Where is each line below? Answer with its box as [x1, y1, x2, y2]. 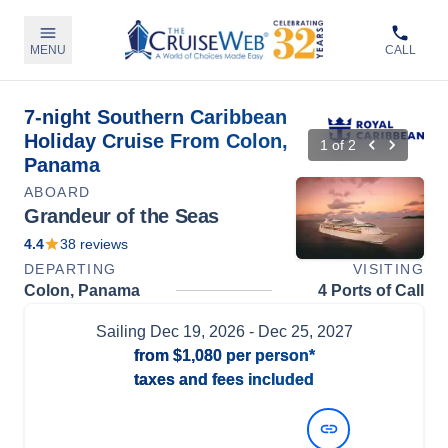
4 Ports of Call [318, 281, 424, 299]
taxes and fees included [134, 370, 314, 388]
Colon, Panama [24, 281, 140, 299]
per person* [221, 346, 315, 364]
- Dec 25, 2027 [244, 322, 353, 340]
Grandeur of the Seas [24, 204, 219, 227]
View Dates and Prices [118, 420, 287, 437]
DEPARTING [24, 260, 117, 277]
